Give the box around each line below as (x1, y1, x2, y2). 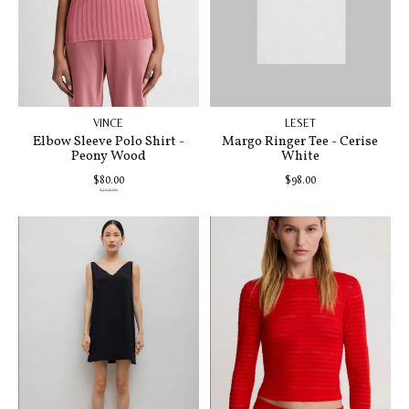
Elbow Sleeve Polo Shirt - (32, 131, 184, 151)
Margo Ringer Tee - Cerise (222, 131, 379, 151)
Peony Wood (70, 146, 146, 165)
